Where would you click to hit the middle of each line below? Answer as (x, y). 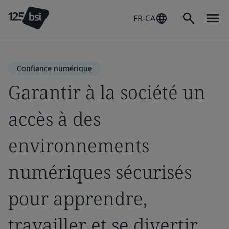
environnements (79, 145)
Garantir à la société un (107, 92)
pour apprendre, (78, 199)
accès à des (54, 119)
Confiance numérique (54, 68)
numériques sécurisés (100, 172)
